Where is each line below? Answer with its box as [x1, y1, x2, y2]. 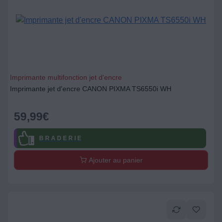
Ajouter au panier [86, 156, 143, 164]
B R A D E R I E [39, 134, 81, 142]
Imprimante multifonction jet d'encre [10, 73, 122, 81]
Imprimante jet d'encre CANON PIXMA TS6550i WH [10, 85, 171, 93]
